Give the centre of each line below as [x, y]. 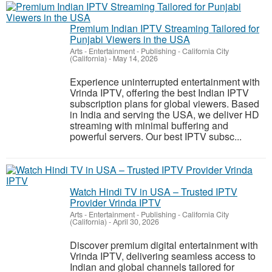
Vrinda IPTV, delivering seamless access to [163, 256]
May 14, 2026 [134, 58]
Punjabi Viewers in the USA [130, 39]
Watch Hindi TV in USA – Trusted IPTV [154, 192]
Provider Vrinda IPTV [115, 202]
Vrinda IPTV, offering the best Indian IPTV [159, 93]
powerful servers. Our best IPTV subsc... [156, 136]
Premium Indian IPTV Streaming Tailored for [165, 28]
